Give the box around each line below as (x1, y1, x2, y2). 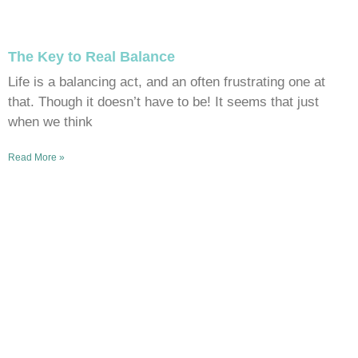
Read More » (8, 151, 65, 163)
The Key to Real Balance (8, 48, 175, 65)
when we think (8, 113, 93, 129)
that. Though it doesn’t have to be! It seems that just (8, 93, 319, 109)
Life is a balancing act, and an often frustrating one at (8, 74, 325, 89)
